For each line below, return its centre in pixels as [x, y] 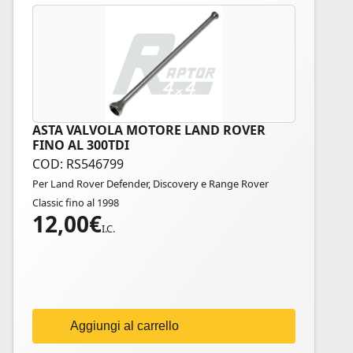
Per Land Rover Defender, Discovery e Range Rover [150, 184]
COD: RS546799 [78, 164]
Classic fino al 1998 [76, 203]
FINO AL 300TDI [81, 145]
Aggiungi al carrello [124, 326]
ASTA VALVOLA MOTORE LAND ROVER [149, 130]
